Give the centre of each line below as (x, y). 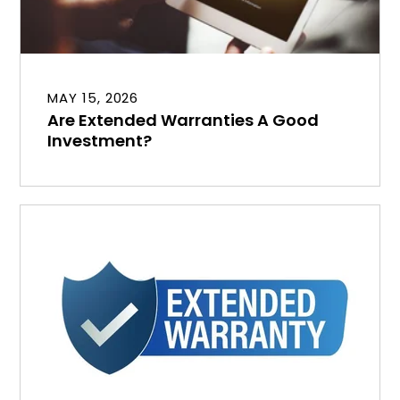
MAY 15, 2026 (93, 98)
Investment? (100, 141)
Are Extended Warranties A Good (183, 120)
